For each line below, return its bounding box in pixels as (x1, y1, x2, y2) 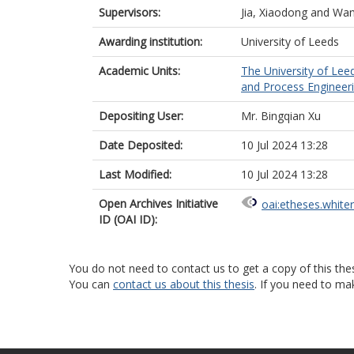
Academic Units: (99, 63, 180, 78)
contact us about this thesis (113, 277, 254, 292)
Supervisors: (99, 5, 160, 20)
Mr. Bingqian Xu (241, 108, 321, 123)
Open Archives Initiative (99, 196, 218, 211)
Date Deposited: (99, 137, 183, 153)
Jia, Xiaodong (241, 5, 307, 20)
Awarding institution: (99, 34, 202, 49)
